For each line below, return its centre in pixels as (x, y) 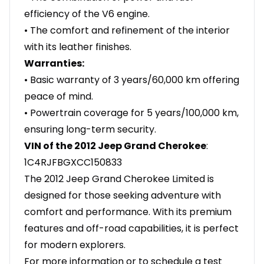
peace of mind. (59, 97)
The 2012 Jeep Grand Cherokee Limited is (119, 179)
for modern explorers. (75, 245)
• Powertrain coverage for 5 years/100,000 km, (131, 113)
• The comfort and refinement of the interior (127, 31)
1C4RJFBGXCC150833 (73, 163)
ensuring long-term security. (90, 130)
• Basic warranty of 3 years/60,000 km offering (132, 80)
